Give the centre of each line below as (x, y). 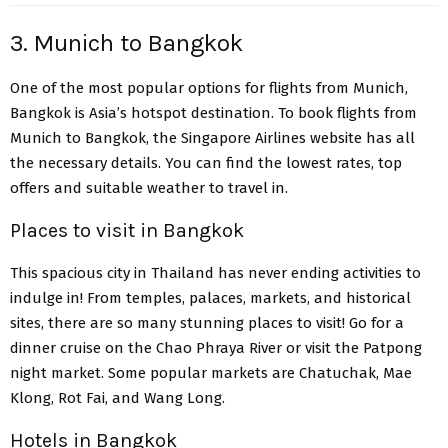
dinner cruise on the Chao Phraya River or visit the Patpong (216, 348)
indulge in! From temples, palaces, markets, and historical (210, 298)
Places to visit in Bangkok (127, 231)
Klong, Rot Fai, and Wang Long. (119, 398)
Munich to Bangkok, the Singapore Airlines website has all (212, 138)
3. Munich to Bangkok (126, 43)
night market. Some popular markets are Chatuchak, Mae (211, 373)
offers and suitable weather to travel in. (151, 188)
